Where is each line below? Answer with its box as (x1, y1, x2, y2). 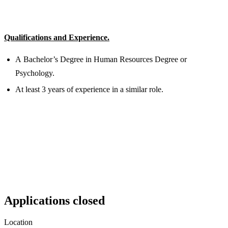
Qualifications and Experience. (4, 33, 109, 42)
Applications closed (4, 194, 105, 208)
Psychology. (15, 68, 55, 77)
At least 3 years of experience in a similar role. (15, 85, 164, 94)
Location (4, 218, 33, 227)
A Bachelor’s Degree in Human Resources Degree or (15, 54, 187, 64)
